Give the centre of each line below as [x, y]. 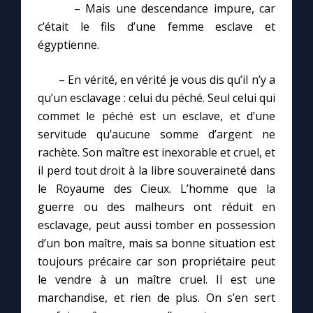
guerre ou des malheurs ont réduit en [156, 207]
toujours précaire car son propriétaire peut [156, 262]
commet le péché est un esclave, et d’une [156, 116]
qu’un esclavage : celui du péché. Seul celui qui [156, 98]
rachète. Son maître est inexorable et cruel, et [156, 153]
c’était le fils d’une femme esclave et [156, 27]
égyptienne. [68, 45]
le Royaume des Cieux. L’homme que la [156, 189]
